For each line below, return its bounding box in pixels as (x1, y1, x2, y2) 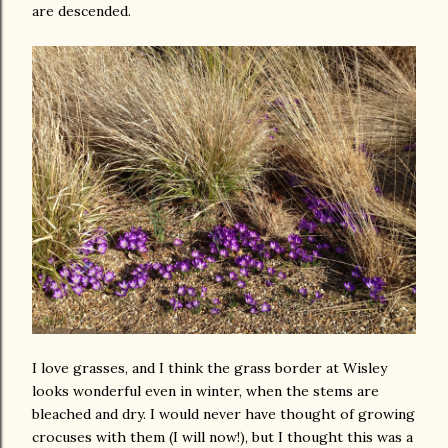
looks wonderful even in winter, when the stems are (32, 382, 379, 400)
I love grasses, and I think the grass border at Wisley (32, 359, 387, 377)
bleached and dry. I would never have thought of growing (32, 405, 415, 423)
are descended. (32, 2, 131, 20)
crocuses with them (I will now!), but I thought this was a (32, 428, 413, 446)
